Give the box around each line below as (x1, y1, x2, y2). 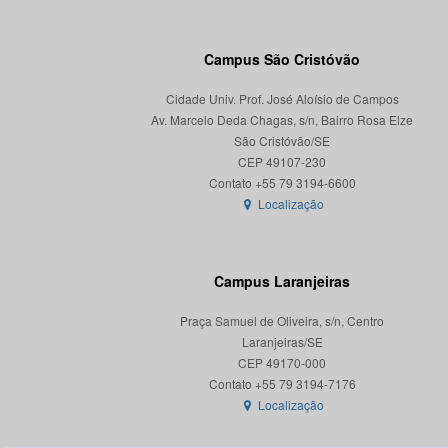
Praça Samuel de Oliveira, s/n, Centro (180, 312, 384, 329)
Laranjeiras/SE (241, 333, 323, 350)
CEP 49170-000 (238, 354, 326, 371)
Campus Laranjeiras (214, 271, 350, 291)
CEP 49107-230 (238, 153, 326, 170)
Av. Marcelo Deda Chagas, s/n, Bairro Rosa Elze (151, 111, 413, 128)
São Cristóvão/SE (234, 132, 330, 149)
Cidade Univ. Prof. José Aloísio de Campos (165, 90, 399, 107)
